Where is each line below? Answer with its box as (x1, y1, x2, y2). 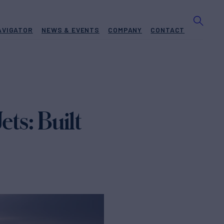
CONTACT (150, 25, 185, 34)
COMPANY (108, 25, 142, 34)
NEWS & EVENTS (41, 25, 99, 34)
